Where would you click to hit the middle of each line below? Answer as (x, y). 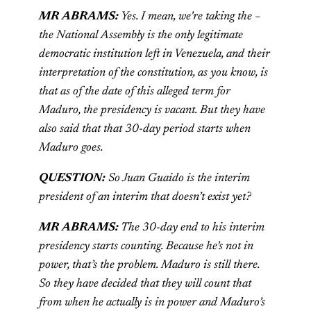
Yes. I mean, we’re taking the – (190, 16)
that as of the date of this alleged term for (135, 91)
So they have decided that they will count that (145, 284)
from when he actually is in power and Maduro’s (152, 302)
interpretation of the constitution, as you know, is (153, 73)
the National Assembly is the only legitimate (141, 35)
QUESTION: (72, 178)
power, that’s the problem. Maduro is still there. (149, 265)
